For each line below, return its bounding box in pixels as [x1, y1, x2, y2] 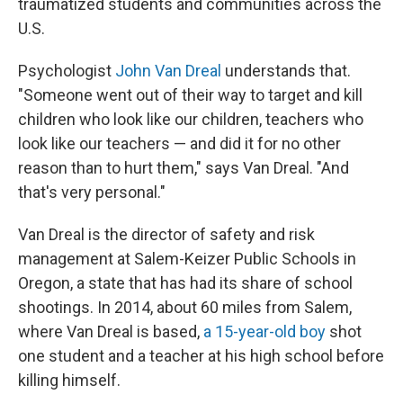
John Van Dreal [115, 60, 221, 80]
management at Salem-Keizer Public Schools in [18, 248, 356, 268]
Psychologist [18, 60, 115, 80]
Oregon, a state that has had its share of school [18, 273, 353, 292]
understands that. [221, 60, 351, 80]
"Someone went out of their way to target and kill [18, 85, 363, 104]
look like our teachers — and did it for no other [18, 133, 341, 153]
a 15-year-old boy [203, 321, 326, 341]
